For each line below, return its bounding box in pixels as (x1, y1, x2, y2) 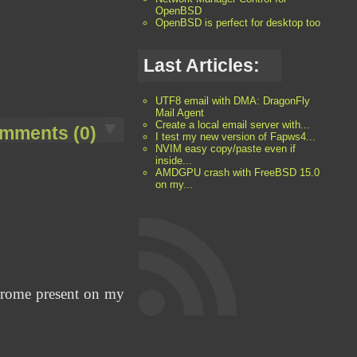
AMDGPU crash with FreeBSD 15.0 (155, 167, 320, 179)
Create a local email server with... (155, 119, 311, 131)
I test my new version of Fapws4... (155, 131, 316, 143)
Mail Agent (155, 107, 205, 120)
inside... (155, 155, 193, 167)
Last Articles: (143, 54, 261, 76)
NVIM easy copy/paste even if (155, 143, 296, 155)
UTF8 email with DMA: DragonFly (155, 95, 311, 108)
